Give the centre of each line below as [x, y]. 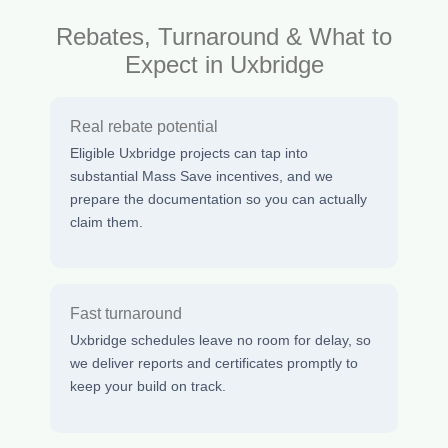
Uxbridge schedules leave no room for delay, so [220, 340]
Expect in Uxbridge [224, 65]
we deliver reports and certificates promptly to [214, 363]
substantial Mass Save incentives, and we [201, 176]
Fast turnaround [126, 314]
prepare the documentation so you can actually [218, 199]
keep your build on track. [148, 386]
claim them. [106, 222]
